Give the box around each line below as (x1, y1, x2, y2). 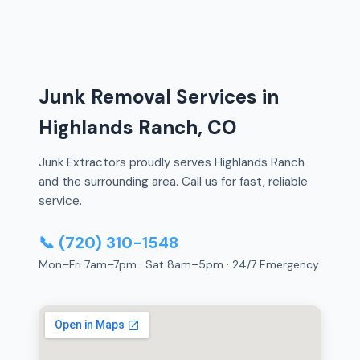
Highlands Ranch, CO (39, 114, 236, 140)
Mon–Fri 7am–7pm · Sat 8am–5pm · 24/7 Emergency (39, 256, 319, 272)
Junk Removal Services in (39, 84, 279, 109)
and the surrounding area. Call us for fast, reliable (39, 173, 308, 190)
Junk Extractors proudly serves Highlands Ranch (39, 153, 305, 170)
